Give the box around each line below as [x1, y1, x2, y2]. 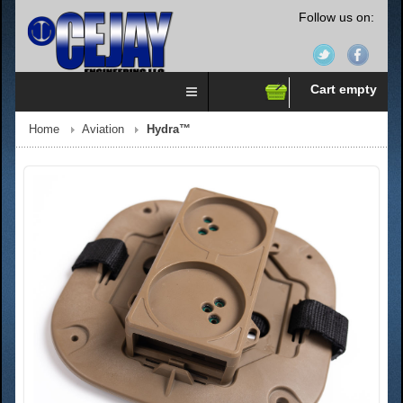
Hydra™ [147, 123, 191, 136]
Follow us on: [299, 10, 374, 24]
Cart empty [310, 82, 377, 96]
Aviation [82, 123, 124, 136]
